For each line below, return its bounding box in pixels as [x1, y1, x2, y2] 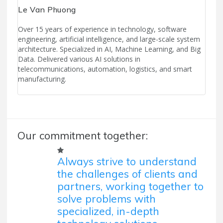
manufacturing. [18, 74, 66, 84]
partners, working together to [57, 179, 204, 193]
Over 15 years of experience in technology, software [18, 24, 187, 34]
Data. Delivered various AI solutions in [18, 54, 140, 64]
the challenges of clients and [57, 167, 198, 180]
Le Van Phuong [18, 4, 77, 15]
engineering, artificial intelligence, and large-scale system [18, 34, 200, 44]
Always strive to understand [57, 154, 197, 168]
